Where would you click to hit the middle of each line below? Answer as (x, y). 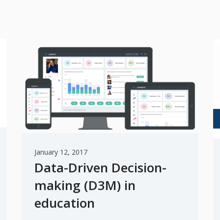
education (65, 203)
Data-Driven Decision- (100, 167)
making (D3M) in (85, 185)
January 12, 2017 (61, 152)
